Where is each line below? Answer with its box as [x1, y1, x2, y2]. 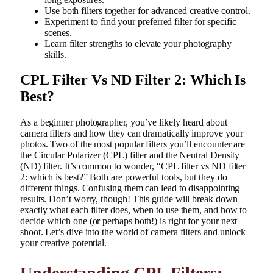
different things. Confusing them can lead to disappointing [20, 183, 240, 194]
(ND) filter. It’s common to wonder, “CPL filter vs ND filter [20, 161, 246, 172]
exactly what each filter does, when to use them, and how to [20, 205, 247, 216]
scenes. [44, 27, 72, 38]
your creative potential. [20, 238, 107, 249]
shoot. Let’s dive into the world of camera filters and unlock [20, 227, 246, 238]
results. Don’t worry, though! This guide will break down [20, 194, 238, 205]
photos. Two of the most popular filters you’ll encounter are [20, 139, 246, 150]
